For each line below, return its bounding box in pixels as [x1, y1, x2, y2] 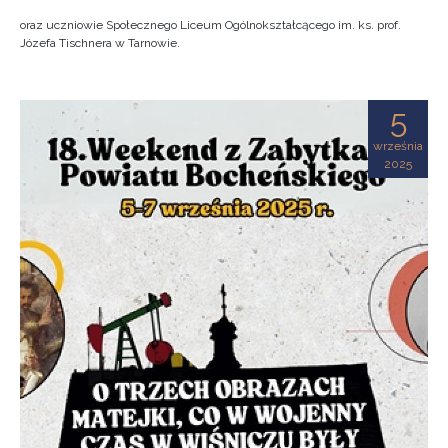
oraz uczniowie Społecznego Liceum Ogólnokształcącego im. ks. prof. [20, 18, 401, 32]
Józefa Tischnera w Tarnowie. [20, 36, 180, 50]
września [373, 139, 423, 153]
